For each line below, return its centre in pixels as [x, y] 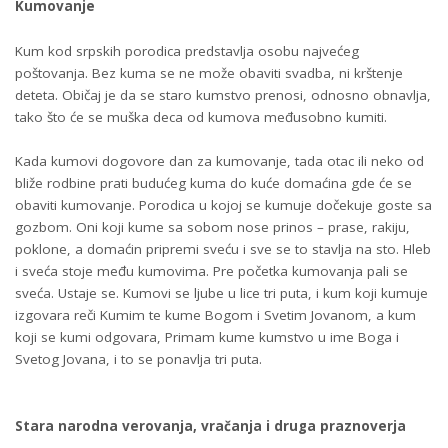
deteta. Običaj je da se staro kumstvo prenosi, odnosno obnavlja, [223, 94]
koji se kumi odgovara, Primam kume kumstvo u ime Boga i [207, 337]
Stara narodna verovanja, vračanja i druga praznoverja [210, 425]
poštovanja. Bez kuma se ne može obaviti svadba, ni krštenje [209, 72]
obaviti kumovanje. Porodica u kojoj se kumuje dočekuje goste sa [223, 205]
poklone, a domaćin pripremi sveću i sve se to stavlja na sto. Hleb [223, 249]
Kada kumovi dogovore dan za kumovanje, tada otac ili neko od [219, 161]
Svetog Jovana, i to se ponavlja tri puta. [138, 359]
